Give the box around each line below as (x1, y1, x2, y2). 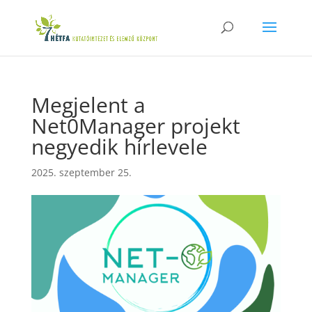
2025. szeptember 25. (31, 166, 132, 179)
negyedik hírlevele (31, 132, 208, 161)
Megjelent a (31, 91, 146, 119)
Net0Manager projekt (31, 111, 240, 140)
